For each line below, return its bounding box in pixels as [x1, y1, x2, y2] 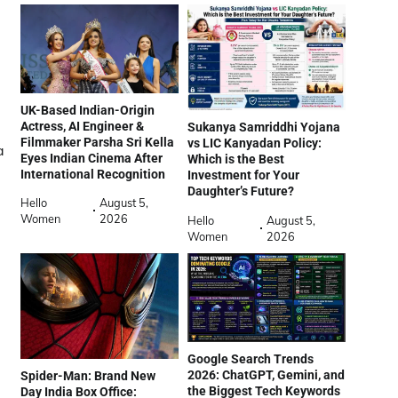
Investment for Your [187, 168, 299, 183]
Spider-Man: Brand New [20, 369, 155, 384]
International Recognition [20, 167, 165, 182]
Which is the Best [187, 152, 284, 167]
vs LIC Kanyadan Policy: [187, 136, 322, 151]
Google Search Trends [187, 351, 314, 366]
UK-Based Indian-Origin [20, 103, 155, 118]
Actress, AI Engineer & [20, 119, 144, 134]
